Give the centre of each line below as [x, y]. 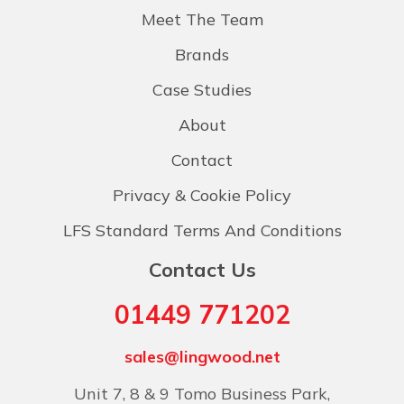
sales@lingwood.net [202, 356]
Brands [202, 54]
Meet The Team [202, 19]
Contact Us [202, 269]
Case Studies [202, 89]
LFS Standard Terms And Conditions [202, 230]
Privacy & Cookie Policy [202, 195]
